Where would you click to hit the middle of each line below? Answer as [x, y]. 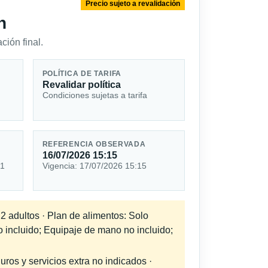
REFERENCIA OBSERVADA [94, 144]
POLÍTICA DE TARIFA [82, 73]
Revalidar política [81, 84]
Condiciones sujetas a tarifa [95, 95]
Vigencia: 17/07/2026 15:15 [94, 166]
